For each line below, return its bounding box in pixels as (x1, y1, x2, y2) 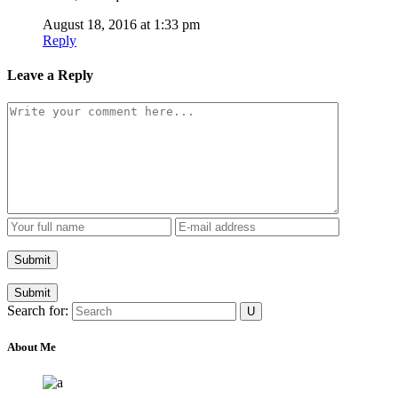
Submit (14, 286, 51, 300)
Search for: (7, 303, 68, 319)
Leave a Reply (7, 67, 93, 83)
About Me (7, 340, 56, 354)
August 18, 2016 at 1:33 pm (43, 16, 200, 32)
